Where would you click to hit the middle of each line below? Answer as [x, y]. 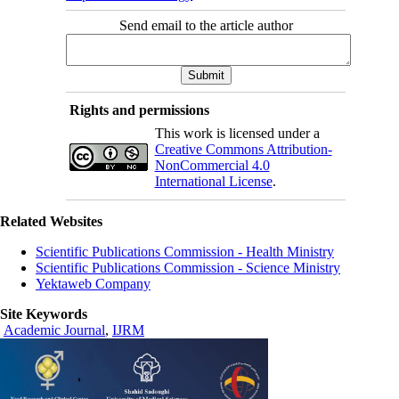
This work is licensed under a [237, 133]
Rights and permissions [139, 110]
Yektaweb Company [93, 283]
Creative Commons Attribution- [243, 149]
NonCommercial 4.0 [212, 165]
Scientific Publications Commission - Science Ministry [188, 267]
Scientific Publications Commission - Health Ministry [185, 251]
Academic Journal [54, 330]
